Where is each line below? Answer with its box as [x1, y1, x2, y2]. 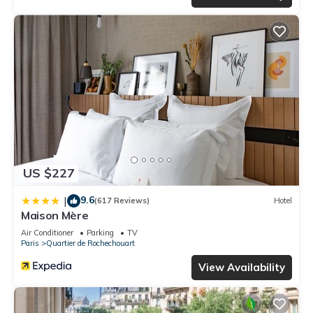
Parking [87, 227, 114, 238]
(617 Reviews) [94, 196, 150, 206]
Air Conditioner [21, 227, 73, 238]
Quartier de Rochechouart [46, 238, 135, 248]
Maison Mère [21, 208, 89, 222]
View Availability [198, 260, 285, 274]
